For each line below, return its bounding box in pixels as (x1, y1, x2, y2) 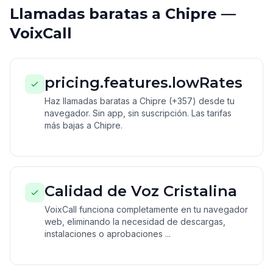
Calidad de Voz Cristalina (44, 182, 237, 200)
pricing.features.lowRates (44, 74, 243, 91)
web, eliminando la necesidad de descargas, (44, 216, 225, 227)
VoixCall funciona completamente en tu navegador (44, 204, 248, 214)
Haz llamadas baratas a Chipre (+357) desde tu (44, 96, 235, 106)
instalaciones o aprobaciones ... (44, 229, 171, 239)
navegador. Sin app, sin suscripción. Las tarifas (44, 108, 232, 118)
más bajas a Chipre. (44, 120, 122, 130)
